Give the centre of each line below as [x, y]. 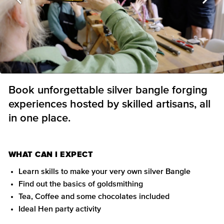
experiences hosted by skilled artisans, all [109, 104]
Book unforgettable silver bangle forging [108, 90]
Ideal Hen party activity [60, 209]
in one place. [39, 118]
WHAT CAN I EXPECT [51, 154]
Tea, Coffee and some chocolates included [94, 196]
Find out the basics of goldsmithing [81, 184]
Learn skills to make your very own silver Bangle [104, 171]
